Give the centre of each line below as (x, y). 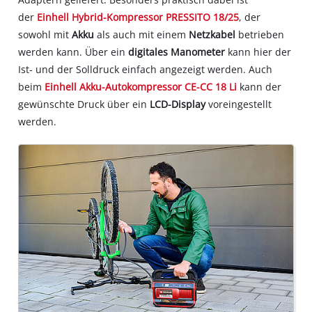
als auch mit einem (143, 34)
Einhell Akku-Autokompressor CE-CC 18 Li (141, 86)
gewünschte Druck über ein (84, 104)
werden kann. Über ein (73, 52)
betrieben (262, 34)
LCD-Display (178, 104)
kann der (259, 86)
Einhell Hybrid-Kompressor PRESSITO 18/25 (138, 17)
